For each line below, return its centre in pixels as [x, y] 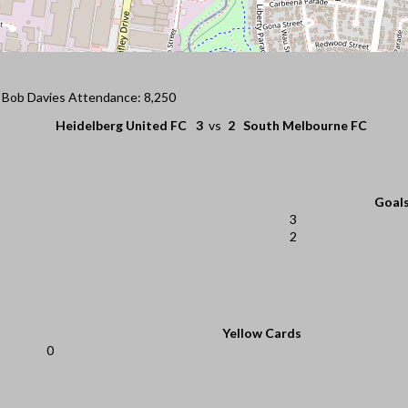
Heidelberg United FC [121, 125]
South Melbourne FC [305, 125]
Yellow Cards [262, 333]
